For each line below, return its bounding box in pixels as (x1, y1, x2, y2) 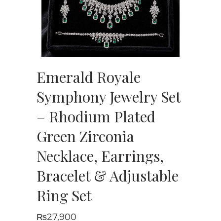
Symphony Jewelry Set (37, 87, 181, 107)
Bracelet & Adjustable (37, 166, 179, 185)
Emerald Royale (37, 67, 141, 87)
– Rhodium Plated (37, 107, 155, 126)
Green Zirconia (37, 126, 134, 146)
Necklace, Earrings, (37, 146, 164, 166)
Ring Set (37, 185, 92, 205)
